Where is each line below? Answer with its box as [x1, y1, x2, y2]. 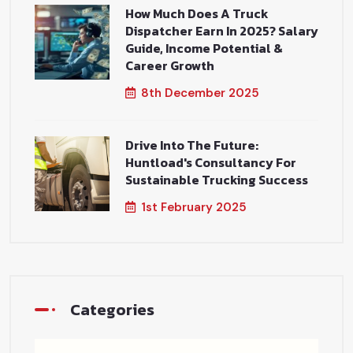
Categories [70, 298, 154, 321]
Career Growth [125, 56, 214, 75]
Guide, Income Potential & [125, 39, 283, 58]
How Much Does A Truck [125, 4, 269, 23]
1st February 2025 [141, 199, 247, 215]
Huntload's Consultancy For [125, 153, 296, 172]
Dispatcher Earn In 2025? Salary [125, 21, 318, 40]
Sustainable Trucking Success [125, 170, 308, 189]
